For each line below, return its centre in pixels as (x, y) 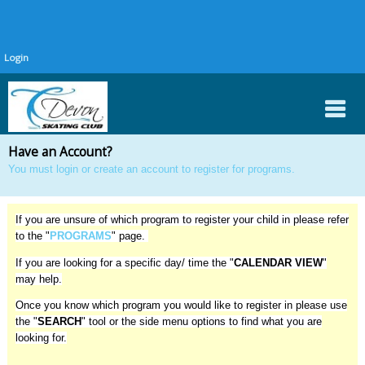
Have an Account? (60, 152)
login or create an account (117, 169)
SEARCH (59, 322)
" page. (130, 235)
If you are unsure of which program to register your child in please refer (182, 219)
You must (32, 169)
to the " (32, 235)
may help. (38, 279)
